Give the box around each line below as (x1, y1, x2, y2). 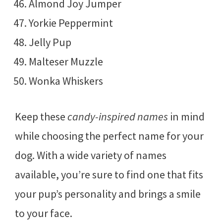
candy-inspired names (67, 109, 168, 123)
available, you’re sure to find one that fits (15, 167, 203, 181)
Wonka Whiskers (28, 73, 103, 88)
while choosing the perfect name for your (15, 128, 204, 143)
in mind (168, 109, 205, 123)
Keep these (15, 109, 67, 123)
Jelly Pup (28, 35, 71, 49)
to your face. (15, 206, 72, 220)
